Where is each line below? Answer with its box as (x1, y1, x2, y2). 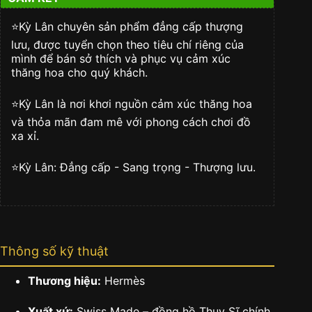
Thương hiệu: (28, 273, 101, 288)
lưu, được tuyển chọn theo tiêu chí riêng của (11, 37, 244, 52)
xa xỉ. (11, 128, 39, 143)
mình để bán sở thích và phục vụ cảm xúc (11, 51, 231, 65)
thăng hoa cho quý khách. (11, 65, 148, 79)
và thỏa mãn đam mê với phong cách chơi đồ (11, 114, 251, 129)
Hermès (101, 273, 145, 288)
